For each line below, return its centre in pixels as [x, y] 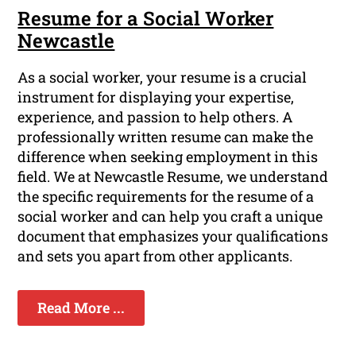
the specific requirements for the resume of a [166, 197]
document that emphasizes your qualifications [173, 236]
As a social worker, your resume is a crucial [163, 77]
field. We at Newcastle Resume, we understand [173, 177]
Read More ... [81, 308]
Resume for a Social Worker [146, 19]
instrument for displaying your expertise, [156, 97]
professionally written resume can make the [166, 137]
